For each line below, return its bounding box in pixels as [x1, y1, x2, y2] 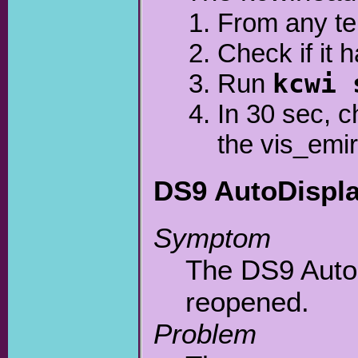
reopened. [185, 286, 310, 318]
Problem [153, 318, 257, 350]
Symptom [153, 222, 272, 254]
